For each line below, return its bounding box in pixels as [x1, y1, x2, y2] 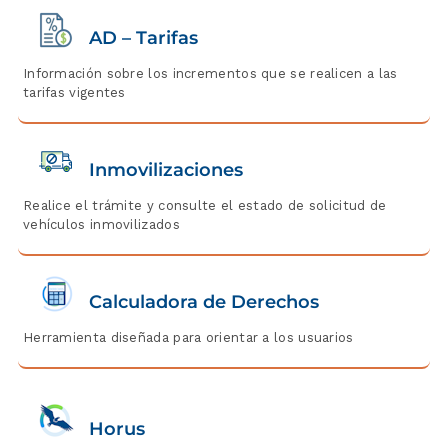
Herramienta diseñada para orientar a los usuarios [22, 330, 354, 346]
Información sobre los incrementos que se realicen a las [22, 66, 398, 82]
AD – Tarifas [88, 27, 198, 50]
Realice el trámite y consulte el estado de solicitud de [22, 198, 387, 214]
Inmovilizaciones [88, 159, 243, 182]
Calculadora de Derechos [88, 291, 319, 314]
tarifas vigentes [22, 85, 126, 101]
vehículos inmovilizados [22, 217, 180, 233]
